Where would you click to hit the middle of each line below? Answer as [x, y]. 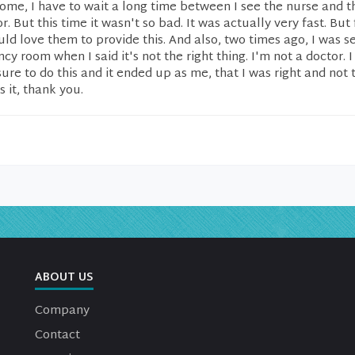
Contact [57, 336]
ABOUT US [64, 278]
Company [62, 311]
